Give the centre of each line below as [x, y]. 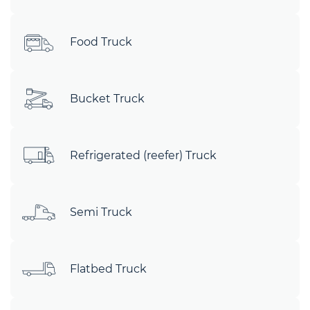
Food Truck [101, 42]
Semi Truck [101, 212]
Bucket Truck [107, 99]
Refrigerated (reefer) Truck [143, 155]
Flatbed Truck [108, 269]
